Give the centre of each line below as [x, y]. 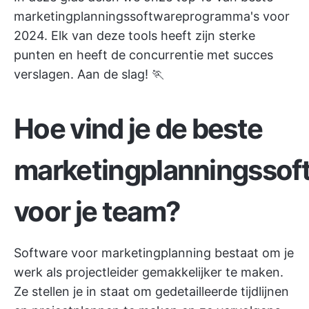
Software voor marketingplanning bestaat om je [154, 253]
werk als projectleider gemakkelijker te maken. [149, 272]
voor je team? [97, 211]
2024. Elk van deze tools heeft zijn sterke [134, 36]
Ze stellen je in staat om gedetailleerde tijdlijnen [151, 291]
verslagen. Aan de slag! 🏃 [89, 74]
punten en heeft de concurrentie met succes [143, 55]
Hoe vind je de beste [138, 129]
